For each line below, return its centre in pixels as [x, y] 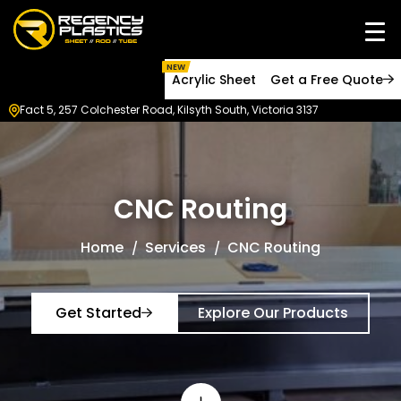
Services [175, 247]
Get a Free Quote [327, 79]
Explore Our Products [273, 312]
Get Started [98, 312]
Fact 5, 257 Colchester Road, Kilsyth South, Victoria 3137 [169, 110]
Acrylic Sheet [214, 79]
